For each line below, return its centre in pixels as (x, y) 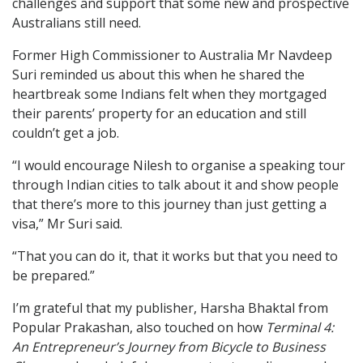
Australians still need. (77, 23)
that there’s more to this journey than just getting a (169, 204)
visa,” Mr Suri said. (67, 224)
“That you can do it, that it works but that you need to (175, 256)
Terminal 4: (300, 327)
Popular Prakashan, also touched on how (139, 327)
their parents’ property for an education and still (159, 113)
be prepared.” (53, 275)
